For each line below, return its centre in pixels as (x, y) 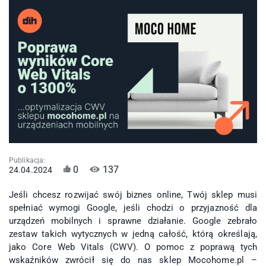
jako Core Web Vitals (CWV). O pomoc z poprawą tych (133, 247)
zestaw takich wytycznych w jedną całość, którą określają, (133, 234)
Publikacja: (27, 160)
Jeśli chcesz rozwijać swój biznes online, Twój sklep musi (133, 195)
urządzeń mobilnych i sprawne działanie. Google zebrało (133, 221)
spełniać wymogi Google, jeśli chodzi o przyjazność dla (133, 208)
